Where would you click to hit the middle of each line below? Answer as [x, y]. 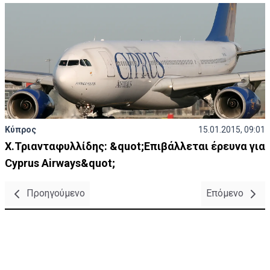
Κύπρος [20, 130]
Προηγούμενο [55, 193]
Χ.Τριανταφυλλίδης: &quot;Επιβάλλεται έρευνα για [135, 146]
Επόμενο [226, 193]
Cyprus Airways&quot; [60, 163]
